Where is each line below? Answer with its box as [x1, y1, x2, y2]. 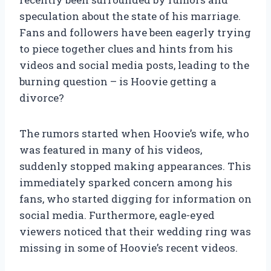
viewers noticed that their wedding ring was [19, 224, 251, 239]
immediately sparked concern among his [19, 175, 232, 190]
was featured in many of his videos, [19, 143, 202, 157]
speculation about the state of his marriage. [19, 9, 241, 24]
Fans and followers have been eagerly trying [19, 25, 251, 40]
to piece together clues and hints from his [19, 42, 233, 56]
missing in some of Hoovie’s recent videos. [19, 241, 238, 255]
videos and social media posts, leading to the [19, 58, 249, 73]
